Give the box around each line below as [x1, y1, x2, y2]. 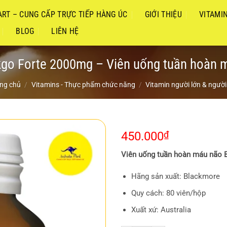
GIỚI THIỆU [144, 10, 182, 19]
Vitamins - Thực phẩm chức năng [31, 80, 135, 89]
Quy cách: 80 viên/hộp [131, 188, 206, 198]
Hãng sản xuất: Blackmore [131, 172, 220, 181]
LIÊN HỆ [51, 26, 79, 36]
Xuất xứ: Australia [131, 205, 191, 215]
